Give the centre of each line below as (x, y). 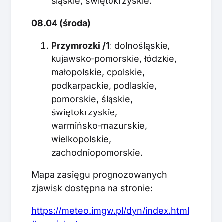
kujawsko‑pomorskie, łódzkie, (114, 58)
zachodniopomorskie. (97, 152)
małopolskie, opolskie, (98, 72)
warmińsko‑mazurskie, (99, 125)
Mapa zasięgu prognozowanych (99, 174)
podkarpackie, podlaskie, (104, 85)
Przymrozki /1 (80, 45)
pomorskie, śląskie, (92, 99)
